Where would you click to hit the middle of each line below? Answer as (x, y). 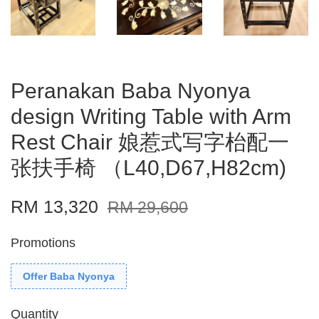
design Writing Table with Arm (151, 117)
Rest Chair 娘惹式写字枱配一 (150, 142)
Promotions (43, 243)
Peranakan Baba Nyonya (131, 91)
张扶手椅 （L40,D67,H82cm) (148, 168)
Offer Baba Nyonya (69, 277)
